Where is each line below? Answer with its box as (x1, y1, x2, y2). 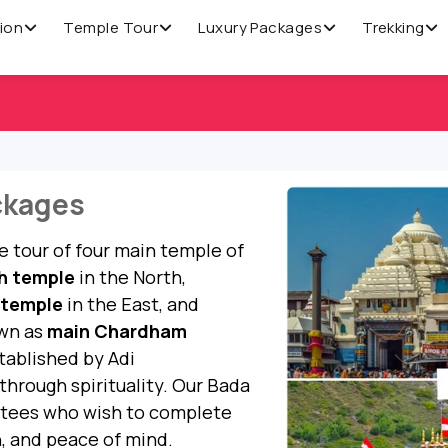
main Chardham (47, 319, 187, 343)
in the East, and (63, 292, 199, 316)
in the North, (75, 265, 186, 289)
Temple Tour (63, 16, 159, 38)
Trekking (362, 16, 425, 38)
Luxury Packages (198, 16, 323, 38)
